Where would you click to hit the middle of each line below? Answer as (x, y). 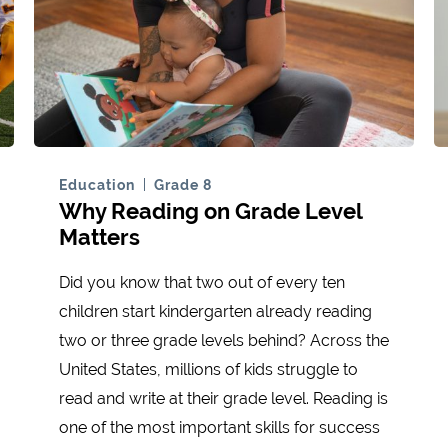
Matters (99, 237)
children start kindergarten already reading (215, 312)
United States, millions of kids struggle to (208, 370)
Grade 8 (183, 185)
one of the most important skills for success (219, 428)
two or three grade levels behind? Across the (224, 341)
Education (97, 185)
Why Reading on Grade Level (210, 211)
